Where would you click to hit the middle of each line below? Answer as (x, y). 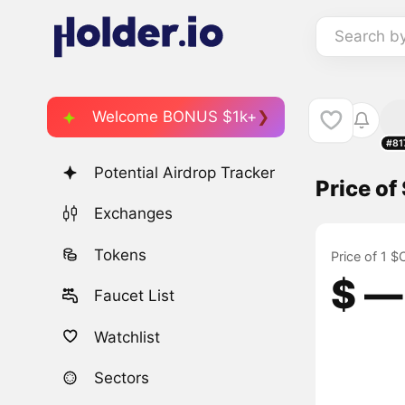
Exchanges (134, 214)
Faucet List (135, 296)
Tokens (121, 254)
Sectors (122, 377)
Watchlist (127, 337)
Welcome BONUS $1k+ (174, 116)
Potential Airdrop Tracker (185, 173)
